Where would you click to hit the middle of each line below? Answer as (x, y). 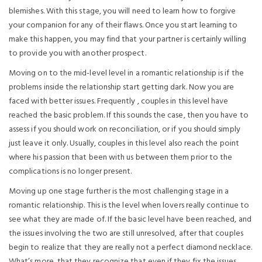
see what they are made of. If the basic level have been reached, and (130, 220)
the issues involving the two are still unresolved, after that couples (126, 234)
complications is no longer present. (70, 172)
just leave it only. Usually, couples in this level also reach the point (124, 144)
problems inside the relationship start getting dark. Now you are (122, 87)
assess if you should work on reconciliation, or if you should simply (125, 130)
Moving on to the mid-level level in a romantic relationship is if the (126, 73)
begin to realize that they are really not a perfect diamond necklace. (130, 248)
